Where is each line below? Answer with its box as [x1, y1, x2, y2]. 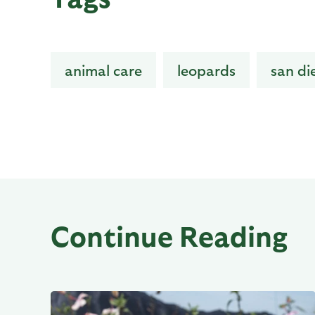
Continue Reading [51, 218, 288, 252]
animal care [65, 61, 142, 79]
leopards [177, 61, 236, 79]
